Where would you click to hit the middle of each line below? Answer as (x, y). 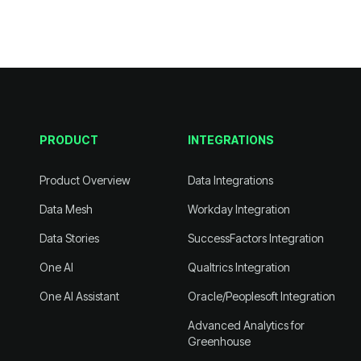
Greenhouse (219, 341)
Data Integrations (230, 180)
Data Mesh (66, 209)
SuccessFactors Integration (255, 238)
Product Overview (85, 180)
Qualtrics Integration (239, 267)
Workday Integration (239, 209)
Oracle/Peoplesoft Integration (261, 296)
